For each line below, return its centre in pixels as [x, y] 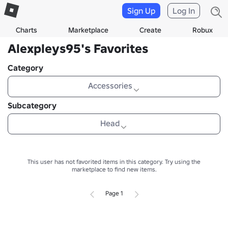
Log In [184, 11]
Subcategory [32, 105]
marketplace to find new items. [114, 169]
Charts [26, 30]
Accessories [110, 85]
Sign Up [141, 11]
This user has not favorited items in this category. [95, 162]
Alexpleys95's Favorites [78, 49]
